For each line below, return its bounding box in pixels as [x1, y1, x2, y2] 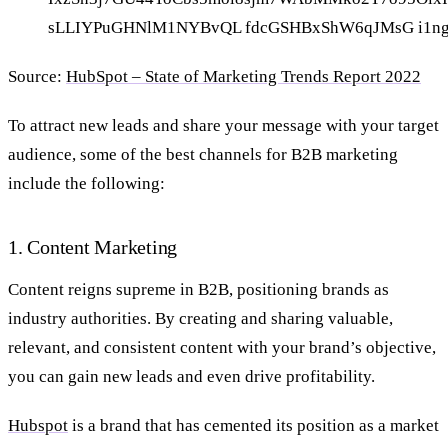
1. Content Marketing [8, 235, 178, 258]
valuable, [328, 309, 393, 329]
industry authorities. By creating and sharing [8, 309, 328, 329]
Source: [8, 66, 66, 86]
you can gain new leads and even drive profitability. [8, 367, 375, 387]
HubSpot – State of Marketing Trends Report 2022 [66, 66, 421, 86]
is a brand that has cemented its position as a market [68, 416, 439, 436]
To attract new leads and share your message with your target [8, 115, 439, 135]
